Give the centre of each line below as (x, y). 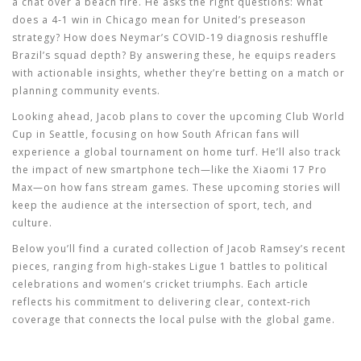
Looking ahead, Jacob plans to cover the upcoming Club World (178, 116)
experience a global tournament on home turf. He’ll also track (176, 152)
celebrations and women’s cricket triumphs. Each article (160, 284)
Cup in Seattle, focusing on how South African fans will (156, 134)
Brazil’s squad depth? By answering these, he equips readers (174, 55)
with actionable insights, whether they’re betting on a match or (178, 73)
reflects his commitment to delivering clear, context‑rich (162, 302)
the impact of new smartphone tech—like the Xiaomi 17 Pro (170, 170)
